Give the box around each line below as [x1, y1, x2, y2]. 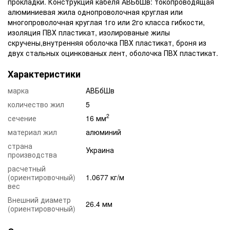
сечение [8, 112, 36, 123]
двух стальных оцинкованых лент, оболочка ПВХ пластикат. [8, 47, 218, 58]
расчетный [8, 163, 46, 174]
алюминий [86, 126, 121, 137]
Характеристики [8, 67, 81, 81]
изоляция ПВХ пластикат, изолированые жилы [8, 27, 170, 37]
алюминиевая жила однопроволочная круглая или [8, 6, 183, 17]
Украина [86, 144, 114, 155]
